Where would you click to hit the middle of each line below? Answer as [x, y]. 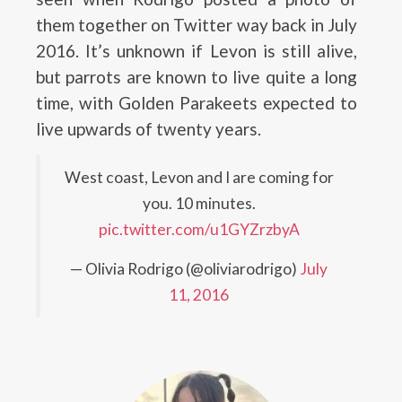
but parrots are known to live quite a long [197, 77]
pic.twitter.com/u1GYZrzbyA [199, 229]
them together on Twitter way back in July [197, 25]
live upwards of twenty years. [149, 129]
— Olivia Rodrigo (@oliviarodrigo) [185, 269]
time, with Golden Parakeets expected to [197, 103]
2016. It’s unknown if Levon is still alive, [197, 51]
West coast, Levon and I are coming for [199, 177]
